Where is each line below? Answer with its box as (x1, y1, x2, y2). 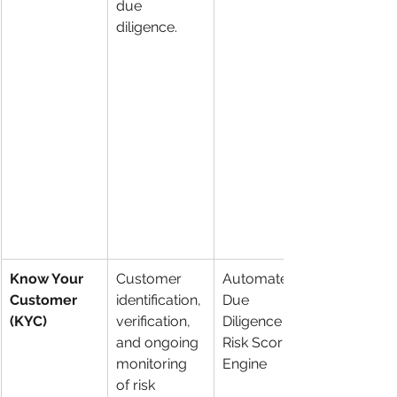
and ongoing (116, 333, 202, 351)
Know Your (10, 269, 87, 287)
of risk (116, 376, 159, 393)
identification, (116, 291, 205, 308)
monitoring (116, 354, 191, 372)
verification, (116, 312, 194, 330)
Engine (222, 354, 267, 372)
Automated (222, 269, 300, 287)
